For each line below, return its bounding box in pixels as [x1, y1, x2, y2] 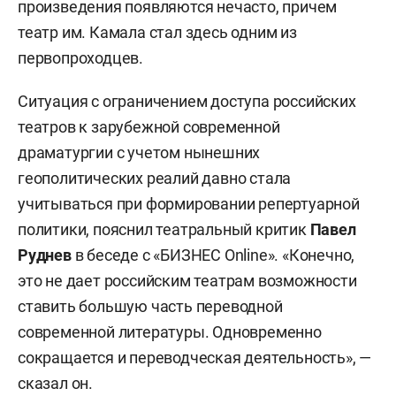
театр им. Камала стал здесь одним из [18, 23, 297, 42]
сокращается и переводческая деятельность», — [18, 348, 372, 368]
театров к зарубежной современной [18, 118, 280, 137]
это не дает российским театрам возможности [18, 271, 357, 291]
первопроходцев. [18, 49, 144, 68]
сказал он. [18, 374, 94, 393]
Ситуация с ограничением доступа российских [18, 92, 356, 111]
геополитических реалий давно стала [18, 169, 292, 188]
